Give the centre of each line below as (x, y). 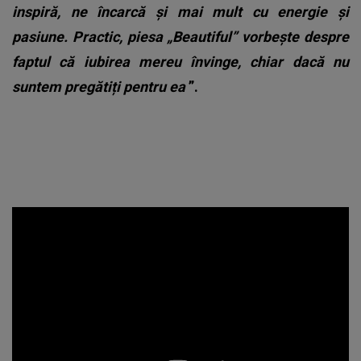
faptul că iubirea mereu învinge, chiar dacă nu (180, 62)
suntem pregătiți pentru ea (100, 87)
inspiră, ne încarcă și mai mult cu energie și (180, 12)
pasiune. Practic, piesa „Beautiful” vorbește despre (180, 37)
